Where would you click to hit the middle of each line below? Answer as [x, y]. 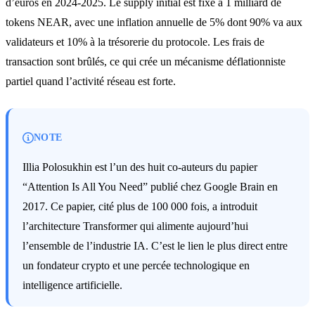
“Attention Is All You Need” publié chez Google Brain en [150, 186]
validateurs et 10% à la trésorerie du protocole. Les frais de [135, 41]
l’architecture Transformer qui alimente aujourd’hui [135, 226]
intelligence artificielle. [72, 285]
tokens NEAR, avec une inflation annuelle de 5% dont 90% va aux [154, 22]
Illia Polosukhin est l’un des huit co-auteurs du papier [140, 167]
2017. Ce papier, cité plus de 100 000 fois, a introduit [140, 206]
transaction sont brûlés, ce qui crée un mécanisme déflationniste [146, 61]
